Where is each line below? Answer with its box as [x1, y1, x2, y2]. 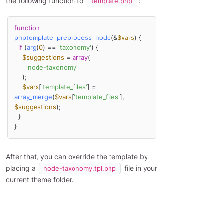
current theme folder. [6, 175, 74, 184]
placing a [6, 163, 37, 172]
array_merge [14, 93, 52, 101]
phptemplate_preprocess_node [14, 34, 111, 42]
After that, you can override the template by [6, 152, 148, 161]
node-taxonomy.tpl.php [43, 164, 116, 172]
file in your [122, 163, 157, 172]
